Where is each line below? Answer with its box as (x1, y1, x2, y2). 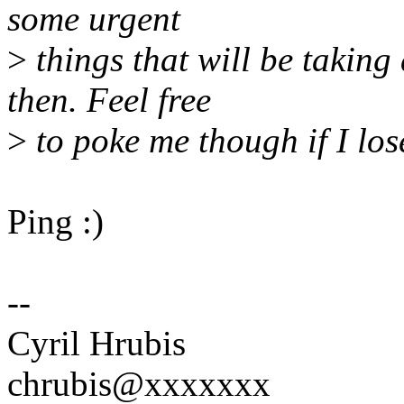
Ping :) (7, 202, 104, 242)
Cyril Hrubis (7, 324, 186, 363)
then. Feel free (7, 80, 211, 120)
